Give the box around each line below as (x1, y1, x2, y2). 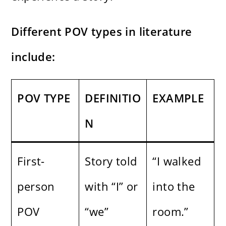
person (17, 178, 55, 194)
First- (17, 153, 45, 168)
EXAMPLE (152, 90, 204, 105)
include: (11, 48, 55, 64)
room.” (152, 203, 189, 219)
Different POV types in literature (11, 23, 192, 39)
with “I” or (85, 178, 138, 194)
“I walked (152, 153, 201, 168)
